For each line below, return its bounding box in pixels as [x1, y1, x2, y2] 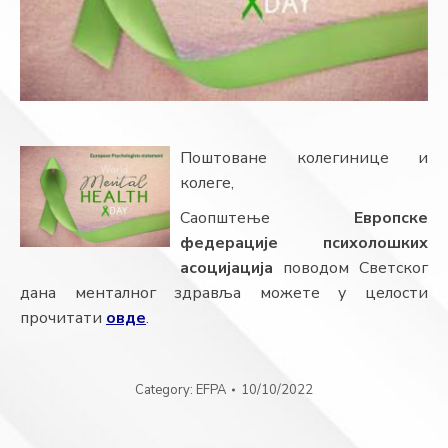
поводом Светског [273, 257, 428, 280]
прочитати [20, 307, 106, 330]
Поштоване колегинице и [180, 147, 428, 170]
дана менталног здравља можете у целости [20, 282, 428, 305]
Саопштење [180, 207, 354, 230]
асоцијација [180, 257, 273, 280]
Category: [135, 381, 196, 400]
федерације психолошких [180, 232, 428, 255]
